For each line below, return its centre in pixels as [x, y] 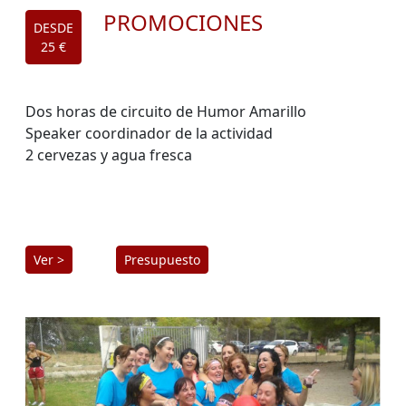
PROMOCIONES [183, 23]
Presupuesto [162, 260]
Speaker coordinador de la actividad [149, 134]
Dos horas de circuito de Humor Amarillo [166, 112]
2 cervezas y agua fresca [109, 155]
